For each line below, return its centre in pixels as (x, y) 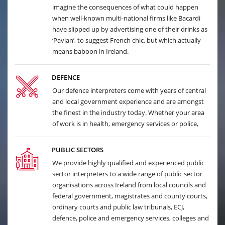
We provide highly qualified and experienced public (128, 163)
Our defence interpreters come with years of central (129, 90)
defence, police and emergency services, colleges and (131, 218)
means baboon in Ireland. (90, 51)
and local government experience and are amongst (128, 101)
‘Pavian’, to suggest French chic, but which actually (127, 40)
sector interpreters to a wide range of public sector (127, 174)
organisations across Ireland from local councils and (129, 185)
